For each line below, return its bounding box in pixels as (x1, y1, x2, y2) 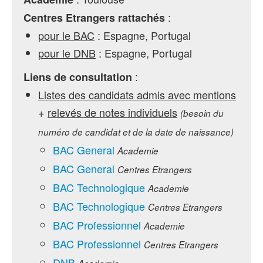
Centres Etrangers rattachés (23, 10, 165, 25)
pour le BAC (38, 28, 95, 43)
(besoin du (180, 107, 224, 119)
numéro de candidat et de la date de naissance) (38, 126, 234, 138)
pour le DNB (38, 45, 96, 60)
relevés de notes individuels (48, 104, 177, 120)
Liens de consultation (23, 69, 132, 85)
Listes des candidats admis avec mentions (38, 87, 236, 102)
